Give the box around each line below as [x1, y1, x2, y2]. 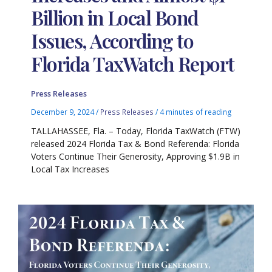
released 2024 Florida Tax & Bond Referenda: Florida [31, 137, 240, 149]
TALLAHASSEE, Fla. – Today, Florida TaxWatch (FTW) [31, 124, 241, 137]
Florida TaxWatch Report [31, 50, 234, 76]
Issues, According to [31, 27, 194, 53]
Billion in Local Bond [31, 4, 199, 30]
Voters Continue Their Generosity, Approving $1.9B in [31, 150, 240, 162]
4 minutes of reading [160, 107, 233, 117]
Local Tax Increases [31, 163, 110, 175]
